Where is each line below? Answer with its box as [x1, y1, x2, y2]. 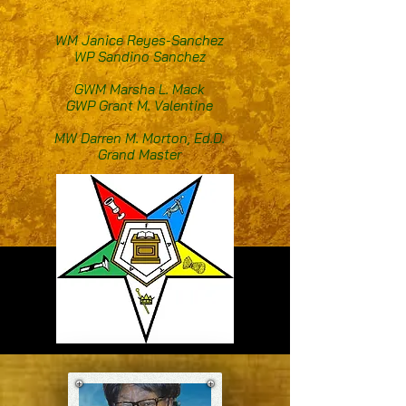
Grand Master [98, 146, 181, 163]
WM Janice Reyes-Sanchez [55, 32, 224, 49]
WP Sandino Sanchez [73, 48, 206, 65]
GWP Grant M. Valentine [66, 97, 213, 114]
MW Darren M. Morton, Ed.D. [54, 130, 225, 147]
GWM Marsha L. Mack [74, 81, 205, 98]
